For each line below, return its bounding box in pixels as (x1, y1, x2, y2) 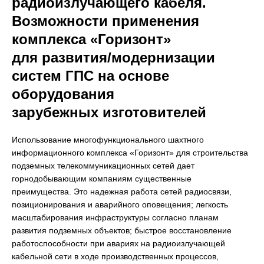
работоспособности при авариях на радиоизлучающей (12, 239, 225, 249)
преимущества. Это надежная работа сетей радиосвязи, (12, 187, 232, 197)
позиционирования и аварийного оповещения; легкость (12, 200, 228, 210)
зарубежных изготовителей (12, 104, 206, 121)
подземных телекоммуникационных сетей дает (12, 161, 194, 171)
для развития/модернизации (12, 49, 215, 66)
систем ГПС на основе (12, 68, 169, 84)
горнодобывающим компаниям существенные (12, 174, 192, 184)
